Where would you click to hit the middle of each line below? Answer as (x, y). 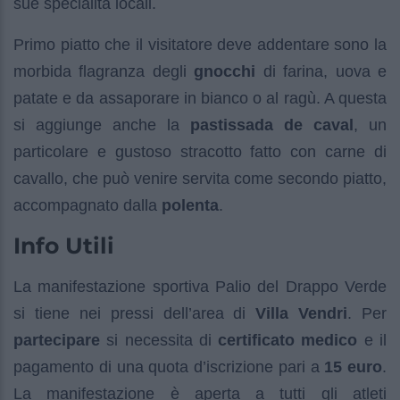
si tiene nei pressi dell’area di (135, 314)
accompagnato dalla (87, 206)
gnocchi (225, 72)
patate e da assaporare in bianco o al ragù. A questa (200, 99)
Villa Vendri (302, 314)
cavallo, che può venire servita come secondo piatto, (200, 179)
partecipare (57, 341)
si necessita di (159, 341)
